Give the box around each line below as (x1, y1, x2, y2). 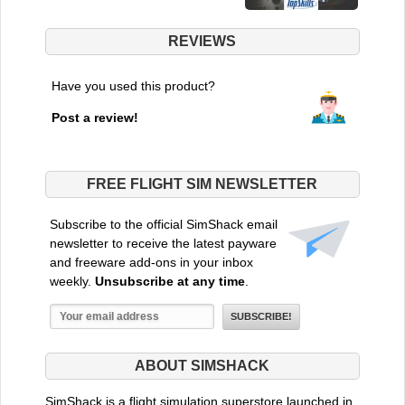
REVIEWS (168, 33, 237, 49)
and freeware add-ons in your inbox (49, 254, 253, 269)
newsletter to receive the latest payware (49, 235, 277, 250)
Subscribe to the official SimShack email (49, 216, 278, 231)
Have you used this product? (51, 78, 215, 93)
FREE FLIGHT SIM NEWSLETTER (87, 175, 318, 192)
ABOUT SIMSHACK (135, 357, 270, 373)
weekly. (49, 273, 95, 288)
